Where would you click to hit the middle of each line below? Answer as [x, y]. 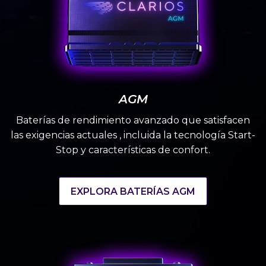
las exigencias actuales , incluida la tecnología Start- [133, 135]
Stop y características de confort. [133, 150]
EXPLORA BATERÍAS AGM [133, 191]
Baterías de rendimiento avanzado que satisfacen [133, 121]
